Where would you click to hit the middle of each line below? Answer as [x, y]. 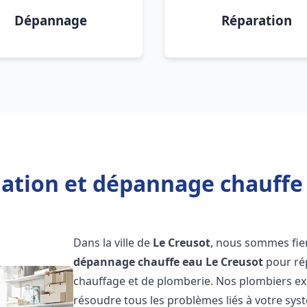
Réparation [256, 20]
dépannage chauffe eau [138, 262]
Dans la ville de [113, 243]
